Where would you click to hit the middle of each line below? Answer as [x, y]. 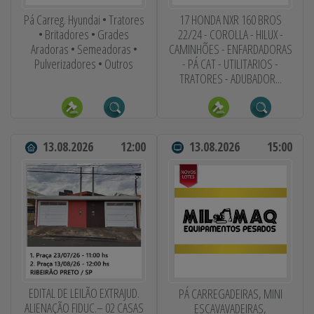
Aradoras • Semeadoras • [84, 49]
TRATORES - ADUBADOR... [230, 78]
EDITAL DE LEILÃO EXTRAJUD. [84, 293]
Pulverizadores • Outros [84, 63]
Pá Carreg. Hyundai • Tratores [84, 19]
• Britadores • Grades [84, 34]
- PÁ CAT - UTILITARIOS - [230, 63]
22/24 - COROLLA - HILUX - [230, 34]
